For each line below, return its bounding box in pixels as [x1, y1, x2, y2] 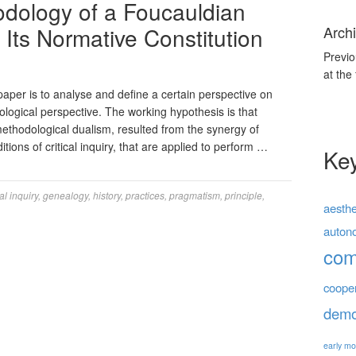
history [93, 188, 121, 202]
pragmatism [169, 188, 220, 202]
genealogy [43, 188, 88, 202]
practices [126, 188, 164, 202]
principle [225, 188, 262, 202]
